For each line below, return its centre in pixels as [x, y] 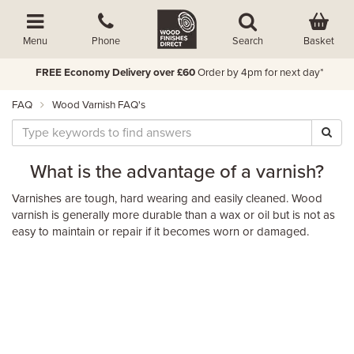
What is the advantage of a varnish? [177, 172]
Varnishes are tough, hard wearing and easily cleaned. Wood [167, 198]
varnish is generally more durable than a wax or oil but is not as [173, 215]
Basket [318, 41]
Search [248, 41]
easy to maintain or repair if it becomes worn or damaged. [160, 232]
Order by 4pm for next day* [258, 73]
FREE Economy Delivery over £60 [113, 73]
